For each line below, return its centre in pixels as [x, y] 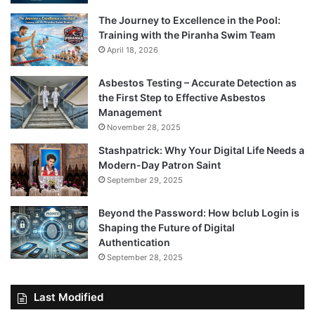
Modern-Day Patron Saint [160, 165]
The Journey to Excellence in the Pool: [189, 20]
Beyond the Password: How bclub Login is [199, 213]
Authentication [134, 243]
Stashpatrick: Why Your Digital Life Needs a [201, 150]
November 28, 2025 [144, 128]
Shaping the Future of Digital [167, 228]
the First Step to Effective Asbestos [182, 98]
